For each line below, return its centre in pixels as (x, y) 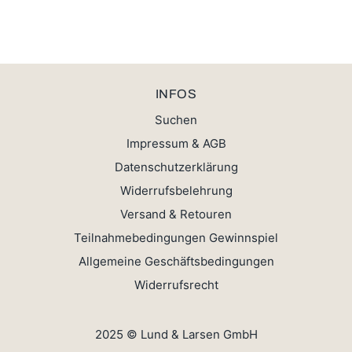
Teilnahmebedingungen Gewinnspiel (176, 238)
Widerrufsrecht (176, 285)
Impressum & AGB (176, 144)
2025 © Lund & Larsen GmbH (176, 334)
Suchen (176, 120)
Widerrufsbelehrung (176, 191)
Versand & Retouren (176, 214)
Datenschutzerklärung (176, 167)
